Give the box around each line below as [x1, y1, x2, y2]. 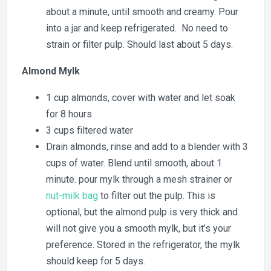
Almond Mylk [22, 65, 80, 77]
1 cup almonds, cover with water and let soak [46, 92, 235, 104]
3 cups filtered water [46, 125, 133, 137]
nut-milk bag [46, 190, 100, 202]
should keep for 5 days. [46, 255, 145, 267]
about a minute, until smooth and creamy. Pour [46, 6, 238, 18]
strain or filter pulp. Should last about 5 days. [46, 39, 233, 51]
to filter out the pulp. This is [100, 190, 215, 202]
